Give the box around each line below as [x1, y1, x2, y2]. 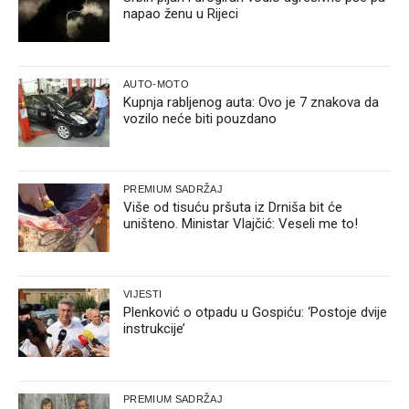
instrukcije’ [123, 320, 185, 338]
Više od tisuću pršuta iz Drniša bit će [123, 199, 342, 216]
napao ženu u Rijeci [123, 5, 238, 23]
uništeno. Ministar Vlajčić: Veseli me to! [123, 215, 358, 233]
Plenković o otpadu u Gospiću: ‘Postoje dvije [123, 304, 387, 321]
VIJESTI [123, 288, 163, 300]
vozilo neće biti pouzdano [123, 110, 277, 128]
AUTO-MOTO [123, 79, 189, 90]
